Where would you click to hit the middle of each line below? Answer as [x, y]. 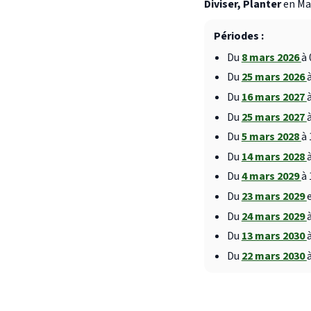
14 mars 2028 [274, 157]
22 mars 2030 [274, 256]
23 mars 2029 [274, 197]
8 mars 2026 [271, 57]
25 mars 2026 [274, 77]
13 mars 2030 [274, 236]
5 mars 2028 [271, 137]
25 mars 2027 [274, 117]
